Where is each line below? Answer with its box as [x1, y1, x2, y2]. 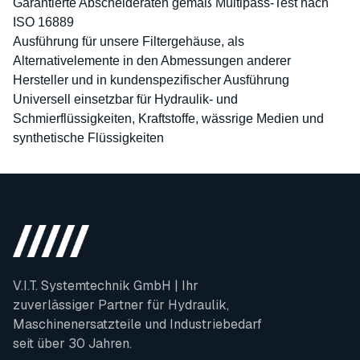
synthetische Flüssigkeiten [13, 131, 164, 145]
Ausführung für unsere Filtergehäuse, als [13, 35, 244, 48]
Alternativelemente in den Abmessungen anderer [13, 54, 291, 67]
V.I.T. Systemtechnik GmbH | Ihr [13, 277, 198, 294]
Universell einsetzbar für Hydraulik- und [13, 92, 238, 106]
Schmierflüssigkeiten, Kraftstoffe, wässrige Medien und [13, 112, 324, 125]
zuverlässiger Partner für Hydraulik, [13, 297, 229, 313]
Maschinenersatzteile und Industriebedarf [13, 316, 262, 333]
